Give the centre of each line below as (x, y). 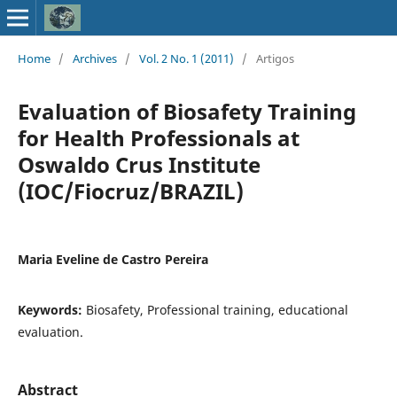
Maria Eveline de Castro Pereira (113, 259)
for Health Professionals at (158, 137)
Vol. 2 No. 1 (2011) (186, 58)
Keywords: (51, 309)
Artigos (275, 58)
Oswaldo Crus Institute (139, 164)
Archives (94, 58)
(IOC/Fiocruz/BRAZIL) (130, 191)
